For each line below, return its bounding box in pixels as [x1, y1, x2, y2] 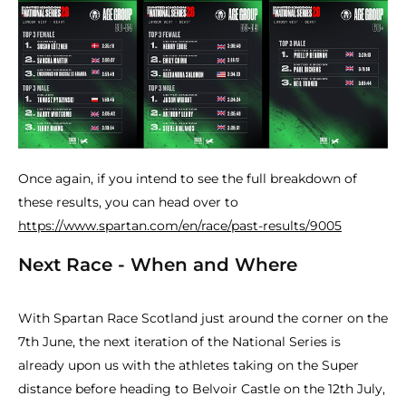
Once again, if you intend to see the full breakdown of [18, 170, 357, 188]
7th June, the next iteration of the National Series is [18, 333, 341, 351]
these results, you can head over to [18, 194, 238, 211]
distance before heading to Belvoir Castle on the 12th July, [18, 381, 385, 398]
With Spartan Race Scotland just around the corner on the [18, 310, 388, 327]
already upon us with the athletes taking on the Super [18, 357, 359, 374]
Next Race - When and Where [18, 254, 297, 276]
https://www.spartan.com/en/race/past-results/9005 [18, 217, 342, 235]
